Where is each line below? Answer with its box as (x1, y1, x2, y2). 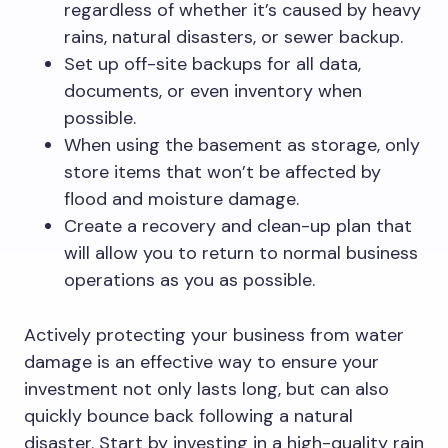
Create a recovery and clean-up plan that (64, 214, 412, 239)
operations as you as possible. (64, 268, 315, 293)
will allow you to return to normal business (64, 241, 418, 266)
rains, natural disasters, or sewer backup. (64, 25, 403, 50)
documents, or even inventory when (64, 79, 362, 104)
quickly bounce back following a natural (24, 404, 353, 429)
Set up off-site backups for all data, (64, 52, 361, 77)
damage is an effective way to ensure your (24, 350, 379, 375)
